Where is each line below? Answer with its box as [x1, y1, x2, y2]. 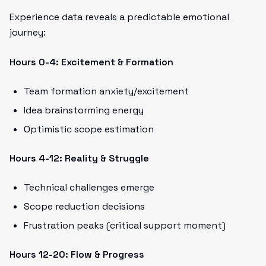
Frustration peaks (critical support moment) [24, 219, 226, 232]
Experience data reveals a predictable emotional [9, 11, 229, 23]
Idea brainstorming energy [24, 104, 144, 116]
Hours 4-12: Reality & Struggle [9, 152, 149, 164]
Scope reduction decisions [24, 200, 145, 213]
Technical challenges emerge [24, 181, 154, 194]
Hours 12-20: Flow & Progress [9, 248, 144, 261]
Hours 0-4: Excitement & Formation [9, 56, 173, 68]
